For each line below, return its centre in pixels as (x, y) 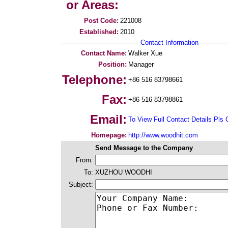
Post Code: (101, 21)
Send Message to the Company (144, 148)
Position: (112, 64)
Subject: (81, 184)
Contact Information (169, 42)
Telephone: (94, 80)
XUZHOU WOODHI (124, 172)
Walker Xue (145, 53)
